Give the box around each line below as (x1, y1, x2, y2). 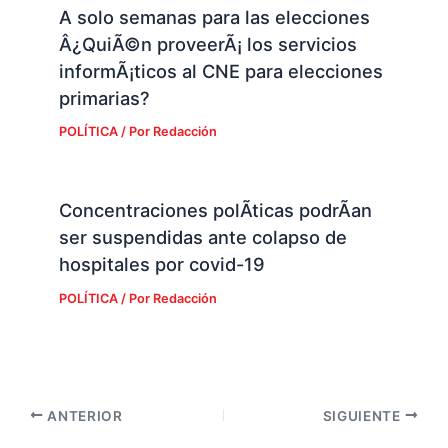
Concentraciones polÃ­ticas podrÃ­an (58, 198, 372, 221)
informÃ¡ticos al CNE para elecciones (58, 59, 383, 82)
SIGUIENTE (322, 407, 405, 424)
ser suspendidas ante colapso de (58, 225, 347, 248)
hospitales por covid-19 (58, 252, 265, 275)
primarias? (58, 86, 150, 109)
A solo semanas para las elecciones (58, 5, 370, 28)
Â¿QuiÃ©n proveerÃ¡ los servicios (58, 32, 357, 55)
